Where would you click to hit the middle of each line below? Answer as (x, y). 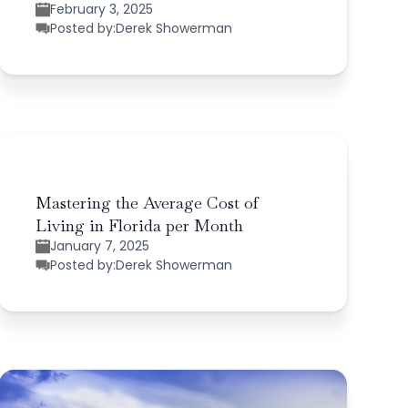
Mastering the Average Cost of (147, 202)
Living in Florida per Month (139, 225)
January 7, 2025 (99, 245)
